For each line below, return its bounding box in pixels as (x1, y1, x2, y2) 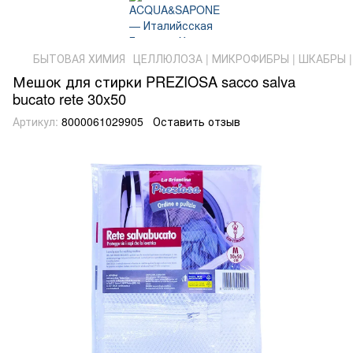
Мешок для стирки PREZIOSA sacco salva (13, 71, 295, 91)
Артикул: (13, 113, 58, 129)
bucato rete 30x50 (13, 88, 126, 109)
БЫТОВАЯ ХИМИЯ (33, 50, 125, 66)
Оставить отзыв (153, 113, 240, 129)
